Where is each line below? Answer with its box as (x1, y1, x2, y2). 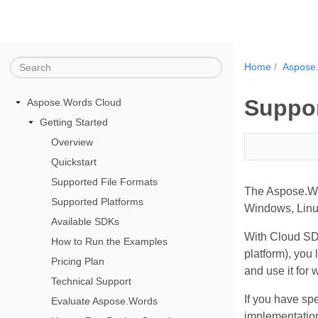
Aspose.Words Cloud (27, 96, 121, 108)
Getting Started (39, 116, 108, 128)
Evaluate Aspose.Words (51, 295, 158, 307)
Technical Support (51, 275, 132, 287)
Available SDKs (51, 215, 120, 227)
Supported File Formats (51, 175, 158, 187)
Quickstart (51, 155, 97, 168)
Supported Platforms (51, 195, 144, 207)
